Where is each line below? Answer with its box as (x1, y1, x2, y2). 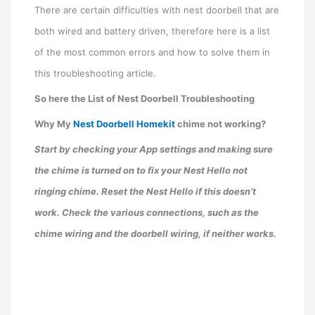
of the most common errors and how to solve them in (34, 46, 271, 58)
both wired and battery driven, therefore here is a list (34, 25, 271, 37)
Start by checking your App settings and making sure (34, 143, 274, 155)
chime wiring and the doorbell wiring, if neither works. (34, 227, 277, 239)
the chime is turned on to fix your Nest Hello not (34, 164, 248, 176)
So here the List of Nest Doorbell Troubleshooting (34, 92, 255, 104)
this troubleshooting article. (34, 67, 157, 79)
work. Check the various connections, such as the (34, 206, 259, 218)
